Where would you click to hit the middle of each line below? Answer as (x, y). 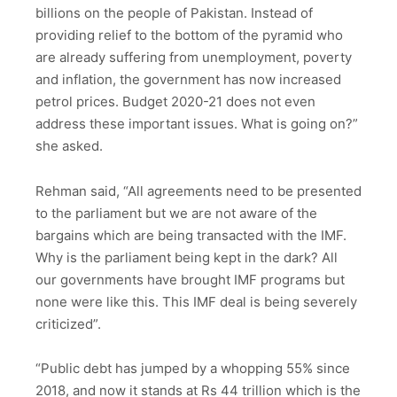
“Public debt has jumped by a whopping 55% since (193, 369)
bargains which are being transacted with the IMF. (191, 235)
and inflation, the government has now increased (188, 80)
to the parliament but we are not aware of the (176, 213)
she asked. (69, 146)
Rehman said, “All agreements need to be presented (198, 191)
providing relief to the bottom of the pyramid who (189, 35)
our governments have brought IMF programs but (190, 279)
